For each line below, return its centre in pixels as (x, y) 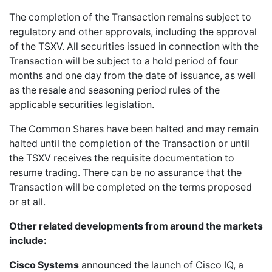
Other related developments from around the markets (136, 226)
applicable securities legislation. (82, 104)
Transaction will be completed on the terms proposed (131, 187)
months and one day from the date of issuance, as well (132, 75)
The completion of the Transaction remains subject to (130, 17)
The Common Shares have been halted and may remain (134, 129)
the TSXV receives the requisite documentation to (122, 158)
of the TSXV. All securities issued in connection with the (134, 46)
